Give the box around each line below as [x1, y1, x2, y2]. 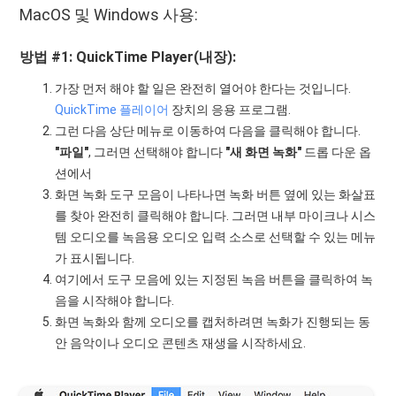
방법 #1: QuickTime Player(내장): [19, 48, 237, 65]
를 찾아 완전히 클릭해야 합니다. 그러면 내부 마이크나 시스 [55, 208, 377, 223]
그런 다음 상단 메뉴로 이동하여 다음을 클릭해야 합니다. [55, 123, 362, 138]
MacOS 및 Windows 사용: [19, 4, 199, 24]
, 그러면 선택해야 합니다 [88, 144, 226, 159]
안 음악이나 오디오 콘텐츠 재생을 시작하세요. [55, 335, 307, 350]
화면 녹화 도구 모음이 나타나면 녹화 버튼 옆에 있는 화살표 [55, 187, 377, 202]
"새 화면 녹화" [225, 144, 302, 159]
